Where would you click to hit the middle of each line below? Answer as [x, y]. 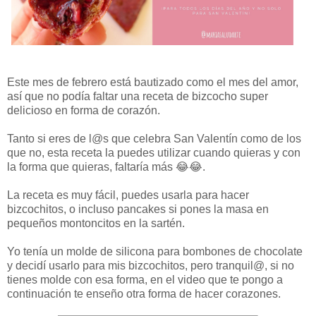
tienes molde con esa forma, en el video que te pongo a [145, 280]
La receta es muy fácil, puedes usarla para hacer [128, 195]
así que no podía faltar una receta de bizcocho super [138, 97]
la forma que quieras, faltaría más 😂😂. [106, 167]
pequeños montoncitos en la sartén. [96, 224]
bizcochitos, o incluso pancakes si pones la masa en [138, 209]
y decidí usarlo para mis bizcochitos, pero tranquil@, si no [151, 266]
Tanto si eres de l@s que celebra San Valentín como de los [154, 139]
